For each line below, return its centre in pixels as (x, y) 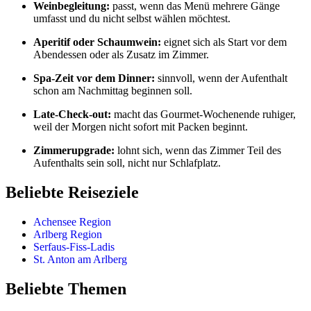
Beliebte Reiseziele (72, 192)
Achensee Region (72, 221)
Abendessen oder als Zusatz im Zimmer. (121, 54)
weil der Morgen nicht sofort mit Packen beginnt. (141, 126)
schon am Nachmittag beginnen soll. (113, 90)
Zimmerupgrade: (74, 150)
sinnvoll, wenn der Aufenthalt (221, 78)
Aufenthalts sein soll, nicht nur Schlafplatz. (127, 162)
